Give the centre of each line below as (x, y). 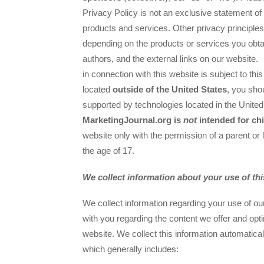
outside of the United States (170, 90)
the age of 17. (108, 151)
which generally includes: (131, 249)
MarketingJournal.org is (133, 120)
